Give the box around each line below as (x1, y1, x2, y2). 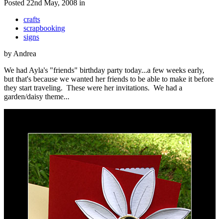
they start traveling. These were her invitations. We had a (4, 83, 182, 92)
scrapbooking (23, 23, 65, 32)
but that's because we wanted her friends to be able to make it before (4, 74, 214, 83)
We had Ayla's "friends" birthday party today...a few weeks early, (4, 66, 204, 74)
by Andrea (4, 49, 36, 58)
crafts (23, 15, 40, 23)
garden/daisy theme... (4, 92, 71, 101)
